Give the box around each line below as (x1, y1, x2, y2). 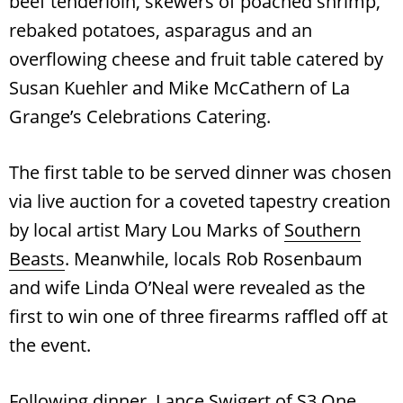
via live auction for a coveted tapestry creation (9, 188, 390, 213)
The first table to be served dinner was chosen (9, 159, 391, 184)
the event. (9, 332, 95, 357)
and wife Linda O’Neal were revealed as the (9, 274, 365, 300)
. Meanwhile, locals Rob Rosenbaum (65, 246, 363, 271)
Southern (284, 217, 361, 242)
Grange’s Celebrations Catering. (9, 103, 275, 129)
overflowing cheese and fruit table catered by (9, 46, 383, 71)
